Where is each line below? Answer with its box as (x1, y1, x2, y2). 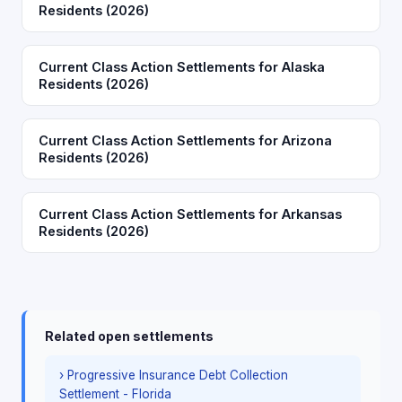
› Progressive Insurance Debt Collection (59, 368, 288, 382)
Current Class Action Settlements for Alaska (39, 59, 325, 74)
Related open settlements (45, 328, 214, 344)
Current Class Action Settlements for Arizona (39, 133, 332, 148)
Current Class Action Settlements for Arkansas (39, 206, 342, 222)
